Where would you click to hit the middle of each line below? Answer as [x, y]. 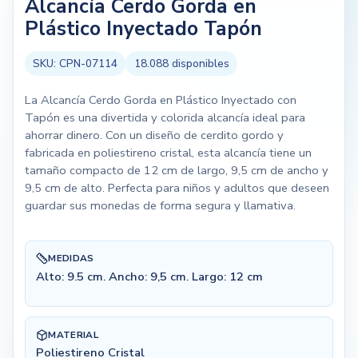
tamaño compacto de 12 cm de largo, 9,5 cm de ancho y [176, 170]
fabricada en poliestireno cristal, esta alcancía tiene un [168, 152]
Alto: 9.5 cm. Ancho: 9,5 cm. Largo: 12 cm [150, 277]
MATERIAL [74, 334]
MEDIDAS [71, 259]
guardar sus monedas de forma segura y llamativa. [160, 205]
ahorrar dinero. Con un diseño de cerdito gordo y [154, 135]
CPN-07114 [88, 64]
